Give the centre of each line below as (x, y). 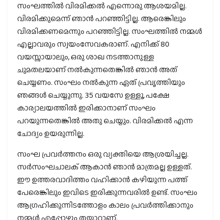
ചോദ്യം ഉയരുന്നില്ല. (51, 134)
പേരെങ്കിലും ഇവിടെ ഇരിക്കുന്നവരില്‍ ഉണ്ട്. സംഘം (107, 192)
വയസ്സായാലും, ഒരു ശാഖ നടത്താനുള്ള (86, 57)
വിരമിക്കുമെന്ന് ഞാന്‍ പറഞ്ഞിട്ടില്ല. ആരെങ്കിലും (102, 19)
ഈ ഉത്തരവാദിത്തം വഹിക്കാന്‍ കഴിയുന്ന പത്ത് (102, 180)
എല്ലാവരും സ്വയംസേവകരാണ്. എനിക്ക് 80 (93, 44)
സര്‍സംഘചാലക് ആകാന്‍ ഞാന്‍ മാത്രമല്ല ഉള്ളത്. (105, 167)
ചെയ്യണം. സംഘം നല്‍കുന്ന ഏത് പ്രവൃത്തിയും (101, 82)
